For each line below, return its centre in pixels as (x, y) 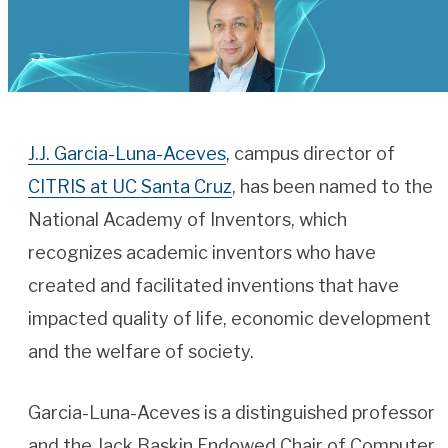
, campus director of (310, 154)
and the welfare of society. (141, 352)
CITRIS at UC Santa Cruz (130, 187)
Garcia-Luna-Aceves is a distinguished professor (231, 413)
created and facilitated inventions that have (213, 286)
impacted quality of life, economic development (229, 319)
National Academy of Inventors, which (187, 220)
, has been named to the (332, 187)
